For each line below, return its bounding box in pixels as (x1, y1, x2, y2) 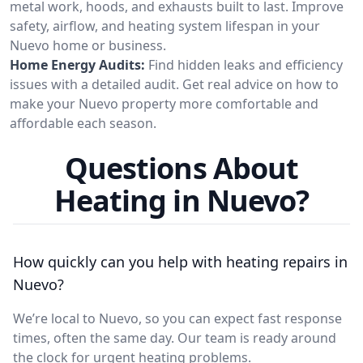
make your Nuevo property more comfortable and (10, 94, 318, 113)
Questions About (64, 147, 299, 188)
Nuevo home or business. (10, 36, 166, 54)
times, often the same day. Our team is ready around (13, 328, 336, 347)
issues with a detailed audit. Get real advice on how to (10, 75, 339, 93)
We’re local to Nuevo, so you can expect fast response (13, 309, 342, 327)
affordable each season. (10, 113, 156, 132)
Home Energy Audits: (10, 55, 145, 74)
